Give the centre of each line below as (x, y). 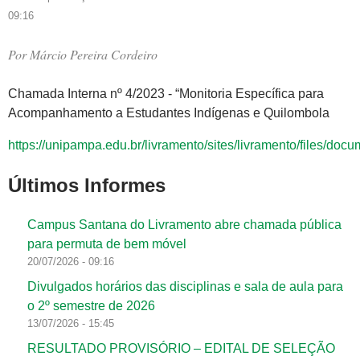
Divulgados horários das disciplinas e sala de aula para (185, 287)
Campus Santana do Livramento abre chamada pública (184, 225)
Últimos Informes (87, 185)
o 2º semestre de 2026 (91, 306)
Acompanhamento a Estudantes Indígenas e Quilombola (169, 112)
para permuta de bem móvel (107, 244)
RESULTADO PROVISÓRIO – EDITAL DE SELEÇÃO (181, 349)
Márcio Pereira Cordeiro (94, 54)
